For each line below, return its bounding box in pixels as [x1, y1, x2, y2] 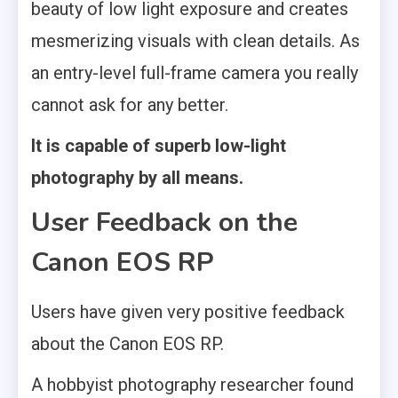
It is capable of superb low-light [31, 134, 286, 156]
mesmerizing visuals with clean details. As [31, 29, 360, 52]
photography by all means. [31, 166, 243, 188]
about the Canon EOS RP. [31, 332, 224, 354]
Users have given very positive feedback [31, 300, 345, 322]
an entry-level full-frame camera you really [31, 61, 358, 84]
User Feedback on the [31, 203, 298, 241]
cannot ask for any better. [31, 93, 228, 115]
